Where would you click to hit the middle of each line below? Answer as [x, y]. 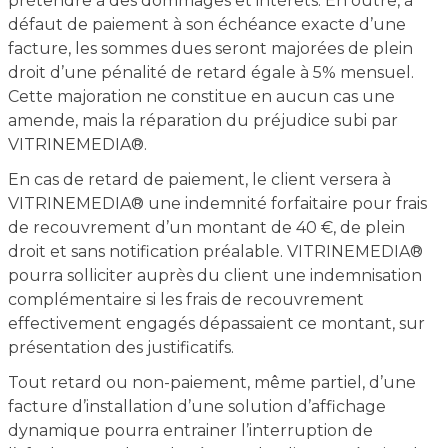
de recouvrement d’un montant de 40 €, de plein [206, 227]
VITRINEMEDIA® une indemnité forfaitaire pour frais [217, 203]
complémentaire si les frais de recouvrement [185, 299]
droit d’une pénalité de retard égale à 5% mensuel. [210, 72]
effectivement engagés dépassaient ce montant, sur [216, 323]
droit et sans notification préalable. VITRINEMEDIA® [215, 251]
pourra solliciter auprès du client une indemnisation [214, 275]
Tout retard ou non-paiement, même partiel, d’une [211, 382]
